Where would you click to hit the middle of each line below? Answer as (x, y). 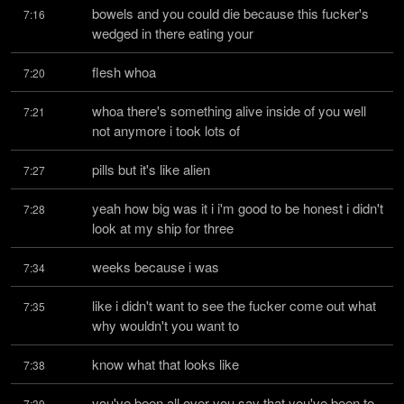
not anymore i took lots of (166, 130)
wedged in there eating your (173, 33)
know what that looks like (165, 364)
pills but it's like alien (151, 169)
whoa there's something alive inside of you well (229, 110)
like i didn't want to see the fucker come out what (234, 305)
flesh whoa (124, 72)
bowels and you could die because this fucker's (230, 13)
